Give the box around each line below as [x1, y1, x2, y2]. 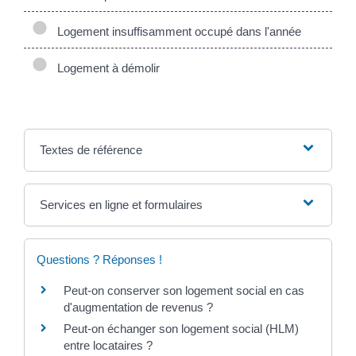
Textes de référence [39, 142, 142, 157]
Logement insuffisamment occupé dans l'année [51, 24, 301, 38]
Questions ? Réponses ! [37, 252, 162, 266]
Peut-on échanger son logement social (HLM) [64, 321, 299, 335]
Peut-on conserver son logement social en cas [64, 283, 304, 297]
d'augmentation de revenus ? [64, 300, 213, 314]
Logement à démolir [51, 60, 160, 75]
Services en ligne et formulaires [39, 197, 203, 211]
